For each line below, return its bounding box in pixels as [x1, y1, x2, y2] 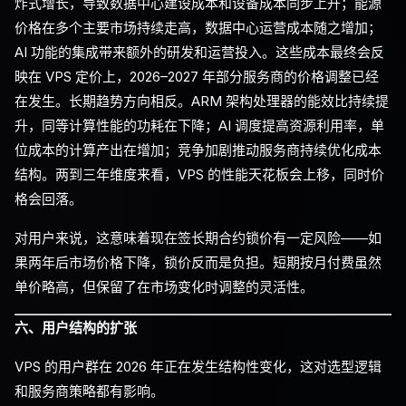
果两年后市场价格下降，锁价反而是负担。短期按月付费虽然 [14, 254, 382, 271]
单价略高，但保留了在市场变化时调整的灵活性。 [14, 278, 314, 295]
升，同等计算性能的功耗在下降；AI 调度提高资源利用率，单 [14, 117, 384, 134]
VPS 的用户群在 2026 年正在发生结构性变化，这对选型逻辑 [14, 358, 382, 375]
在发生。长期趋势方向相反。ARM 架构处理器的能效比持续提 [14, 92, 389, 110]
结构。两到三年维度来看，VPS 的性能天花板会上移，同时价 [14, 166, 384, 183]
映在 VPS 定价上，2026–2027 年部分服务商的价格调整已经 [14, 68, 379, 85]
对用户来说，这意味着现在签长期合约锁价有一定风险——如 [14, 229, 382, 246]
